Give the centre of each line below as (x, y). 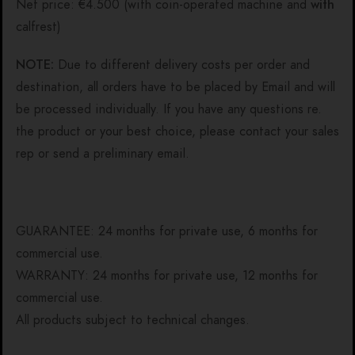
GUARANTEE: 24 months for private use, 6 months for (167, 231)
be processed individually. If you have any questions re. (169, 109)
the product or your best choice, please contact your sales (177, 131)
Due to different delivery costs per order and (182, 65)
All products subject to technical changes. (133, 320)
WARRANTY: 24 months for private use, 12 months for (167, 275)
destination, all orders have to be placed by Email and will (176, 87)
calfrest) (38, 27)
